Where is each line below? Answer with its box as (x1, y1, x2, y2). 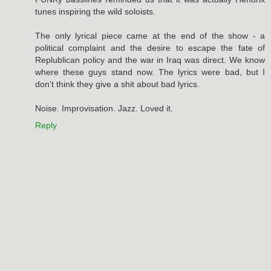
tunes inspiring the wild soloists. (35, 6, 155, 16)
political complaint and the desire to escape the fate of (35, 42, 265, 53)
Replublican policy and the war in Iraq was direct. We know (35, 54, 265, 65)
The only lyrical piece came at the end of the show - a (35, 30, 265, 41)
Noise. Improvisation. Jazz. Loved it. (35, 103, 173, 113)
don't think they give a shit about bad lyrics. (35, 79, 200, 89)
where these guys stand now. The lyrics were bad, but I (35, 67, 265, 77)
